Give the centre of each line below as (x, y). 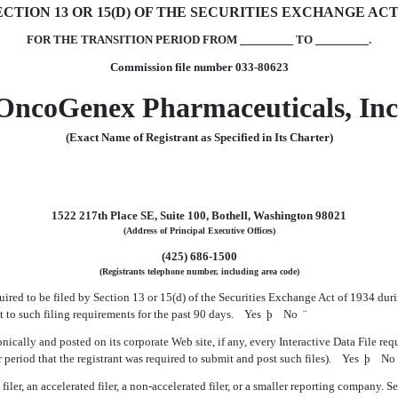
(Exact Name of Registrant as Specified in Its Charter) (199, 137)
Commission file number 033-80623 (199, 67)
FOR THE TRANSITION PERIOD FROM (133, 40)
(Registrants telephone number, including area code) (199, 271)
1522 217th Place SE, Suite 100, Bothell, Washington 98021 (199, 215)
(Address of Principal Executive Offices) (199, 231)
